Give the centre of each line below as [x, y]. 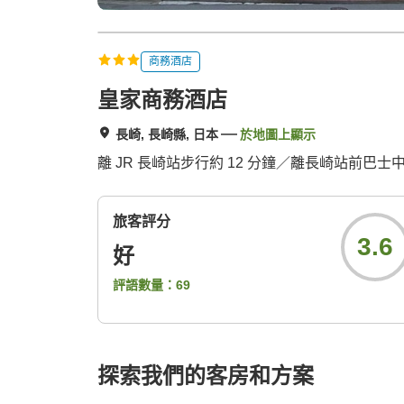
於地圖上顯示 [278, 135]
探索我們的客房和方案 [206, 376]
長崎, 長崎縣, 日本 [167, 135]
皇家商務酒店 [162, 100]
